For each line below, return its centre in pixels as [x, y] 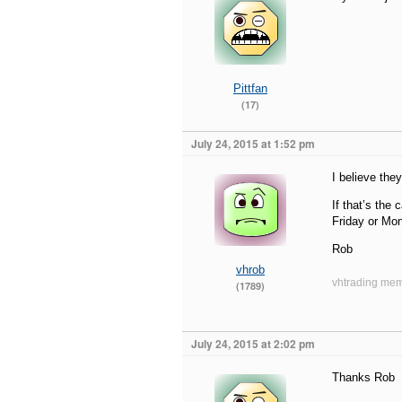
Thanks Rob [363, 377]
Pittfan [250, 88]
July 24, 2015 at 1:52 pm [253, 144]
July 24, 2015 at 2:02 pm [253, 344]
